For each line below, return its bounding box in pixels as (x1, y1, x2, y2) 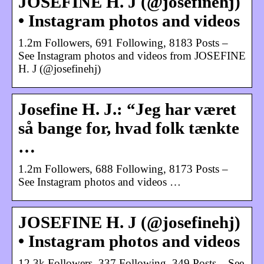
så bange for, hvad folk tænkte (18, 118, 239, 137)
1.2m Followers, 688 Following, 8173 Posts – (18, 162, 228, 175)
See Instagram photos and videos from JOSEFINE (18, 49, 246, 62)
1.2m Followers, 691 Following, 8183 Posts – (18, 36, 228, 49)
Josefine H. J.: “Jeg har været (18, 100, 236, 118)
